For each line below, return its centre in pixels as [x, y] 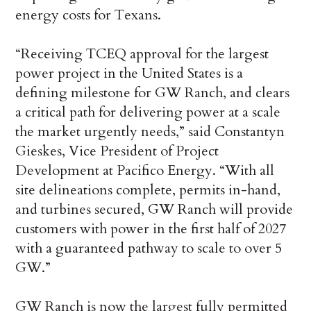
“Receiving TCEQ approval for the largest [142, 53]
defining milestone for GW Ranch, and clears [153, 92]
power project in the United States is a [129, 73]
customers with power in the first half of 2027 [151, 228]
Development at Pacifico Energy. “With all [145, 170]
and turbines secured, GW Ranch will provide [154, 209]
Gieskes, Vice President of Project [117, 151]
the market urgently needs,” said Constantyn [150, 131]
